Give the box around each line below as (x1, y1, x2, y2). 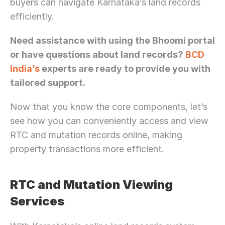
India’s (10, 63, 40, 74)
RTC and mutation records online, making (10, 130, 182, 140)
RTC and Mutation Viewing (10, 177, 173, 192)
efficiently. (10, 11, 54, 22)
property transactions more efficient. (10, 144, 164, 154)
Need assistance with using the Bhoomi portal (10, 35, 215, 46)
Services (10, 194, 64, 208)
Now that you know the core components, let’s (10, 101, 207, 112)
